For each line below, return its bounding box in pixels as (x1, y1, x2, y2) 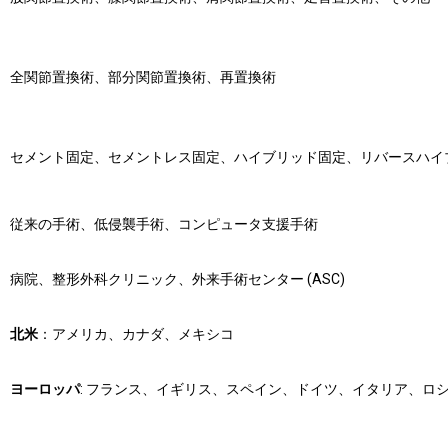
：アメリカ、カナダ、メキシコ (37, 326, 234, 342)
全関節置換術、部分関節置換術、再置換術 (9, 69, 276, 85)
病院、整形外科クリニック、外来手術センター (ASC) (9, 271, 345, 287)
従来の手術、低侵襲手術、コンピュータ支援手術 (9, 216, 318, 232)
